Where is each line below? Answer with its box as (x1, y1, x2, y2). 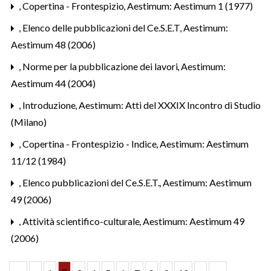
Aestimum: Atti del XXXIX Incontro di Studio (79, 99, 261, 111)
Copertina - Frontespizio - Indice (22, 137, 158, 149)
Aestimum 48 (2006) (11, 38, 96, 50)
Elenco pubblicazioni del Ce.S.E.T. (22, 176, 162, 188)
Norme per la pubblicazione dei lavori (22, 60, 180, 72)
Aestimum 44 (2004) (11, 77, 96, 89)
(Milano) (11, 116, 47, 128)
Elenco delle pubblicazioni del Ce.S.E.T (22, 21, 182, 33)
